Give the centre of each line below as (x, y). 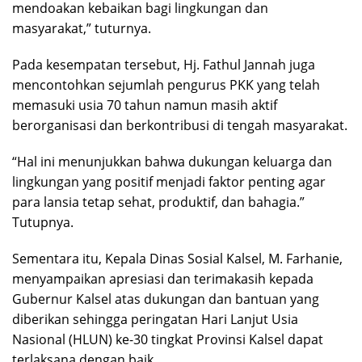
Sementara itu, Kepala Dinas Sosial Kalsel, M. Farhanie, (177, 258)
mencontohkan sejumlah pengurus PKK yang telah (166, 84)
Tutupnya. (43, 222)
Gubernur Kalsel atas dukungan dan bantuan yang (166, 299)
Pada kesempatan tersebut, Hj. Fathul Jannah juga (164, 64)
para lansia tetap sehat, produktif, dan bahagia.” (158, 202)
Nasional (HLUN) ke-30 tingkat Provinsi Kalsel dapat (168, 339)
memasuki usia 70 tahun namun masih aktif (145, 105)
